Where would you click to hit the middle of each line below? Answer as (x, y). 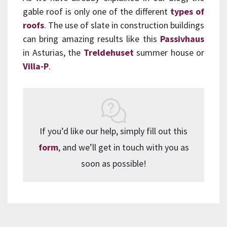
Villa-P (36, 66)
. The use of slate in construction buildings (124, 25)
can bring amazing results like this (91, 39)
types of (187, 12)
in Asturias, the (53, 53)
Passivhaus (182, 39)
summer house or (169, 53)
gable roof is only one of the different (97, 12)
